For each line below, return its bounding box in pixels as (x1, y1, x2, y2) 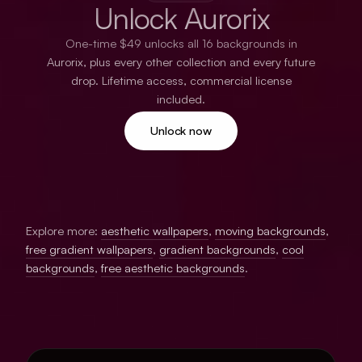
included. (157, 90, 205, 107)
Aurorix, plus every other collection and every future (47, 53, 315, 69)
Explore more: (26, 222, 98, 238)
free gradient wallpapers (26, 241, 153, 257)
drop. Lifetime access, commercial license (70, 72, 292, 88)
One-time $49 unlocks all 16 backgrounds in (65, 35, 297, 51)
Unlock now (150, 122, 212, 138)
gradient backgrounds (159, 241, 276, 257)
